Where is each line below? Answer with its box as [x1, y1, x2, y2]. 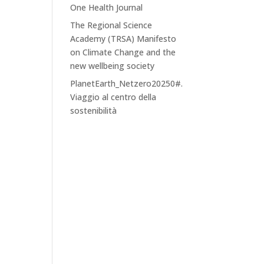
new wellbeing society [70, 60, 155, 72]
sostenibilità [70, 105, 117, 117]
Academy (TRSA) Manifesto [70, 33, 177, 45]
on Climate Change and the [70, 47, 176, 58]
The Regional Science [70, 19, 153, 31]
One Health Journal [70, 2, 143, 14]
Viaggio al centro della [70, 91, 157, 103]
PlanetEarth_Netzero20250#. [70, 78, 183, 90]
